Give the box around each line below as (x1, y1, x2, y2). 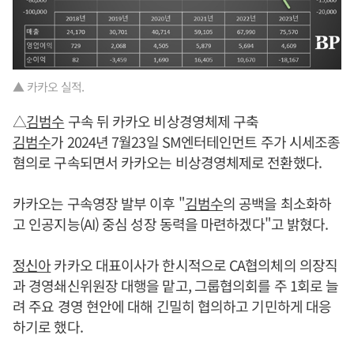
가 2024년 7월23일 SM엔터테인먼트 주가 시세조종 (51, 130, 341, 152)
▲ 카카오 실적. (13, 77, 85, 95)
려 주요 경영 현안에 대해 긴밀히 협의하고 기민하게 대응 (13, 295, 332, 316)
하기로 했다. (13, 315, 83, 337)
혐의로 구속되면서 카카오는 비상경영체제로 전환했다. (13, 151, 322, 172)
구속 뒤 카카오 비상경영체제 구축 (64, 110, 259, 131)
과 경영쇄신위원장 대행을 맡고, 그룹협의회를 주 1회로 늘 (13, 274, 339, 296)
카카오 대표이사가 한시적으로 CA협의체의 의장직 (51, 254, 338, 275)
